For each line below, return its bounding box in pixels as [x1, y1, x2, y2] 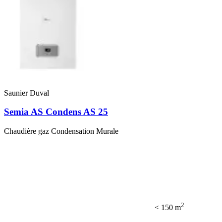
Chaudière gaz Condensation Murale [4, 126, 118, 135]
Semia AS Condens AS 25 [4, 107, 108, 117]
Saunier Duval [4, 88, 49, 97]
